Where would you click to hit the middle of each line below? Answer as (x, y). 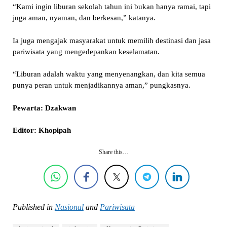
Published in (32, 207)
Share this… (113, 152)
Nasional (69, 207)
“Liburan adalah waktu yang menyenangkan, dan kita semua (109, 74)
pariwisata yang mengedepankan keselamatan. (86, 51)
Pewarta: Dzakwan (44, 108)
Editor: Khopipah (42, 130)
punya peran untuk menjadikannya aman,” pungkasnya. (101, 85)
